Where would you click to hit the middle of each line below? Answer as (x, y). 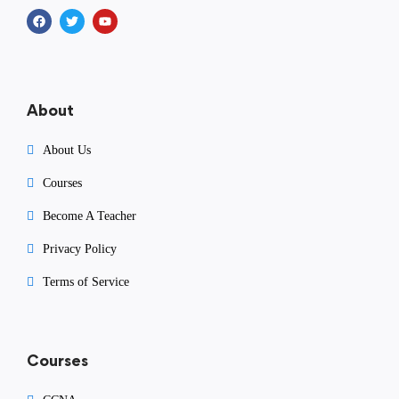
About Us (67, 150)
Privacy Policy (80, 248)
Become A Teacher (90, 216)
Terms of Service (86, 281)
